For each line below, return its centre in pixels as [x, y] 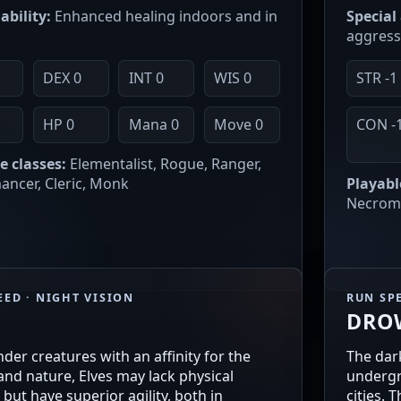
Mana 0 [154, 125]
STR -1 [377, 78]
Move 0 [239, 125]
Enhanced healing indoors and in [164, 16]
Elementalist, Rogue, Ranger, [164, 164]
